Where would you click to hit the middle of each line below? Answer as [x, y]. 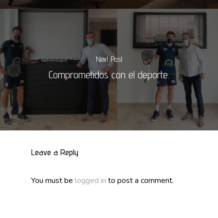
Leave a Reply [55, 152]
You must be [53, 180]
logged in [91, 180]
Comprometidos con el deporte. [109, 74]
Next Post [109, 59]
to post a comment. [140, 180]
